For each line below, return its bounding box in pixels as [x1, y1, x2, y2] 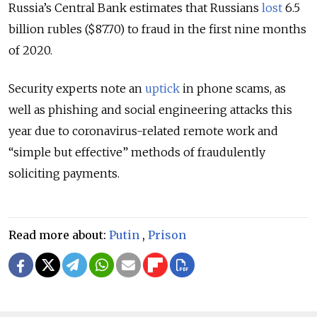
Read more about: [8, 227, 109, 242]
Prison [148, 227, 186, 242]
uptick [145, 81, 180, 96]
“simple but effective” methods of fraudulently [8, 144, 265, 159]
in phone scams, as [180, 81, 286, 96]
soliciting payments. [8, 166, 120, 180]
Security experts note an [8, 81, 145, 96]
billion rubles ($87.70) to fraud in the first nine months [8, 21, 306, 36]
